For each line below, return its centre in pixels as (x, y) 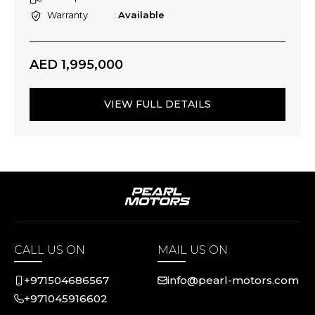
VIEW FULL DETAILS (157, 104)
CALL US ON (50, 250)
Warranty (67, 15)
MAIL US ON (193, 250)
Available (141, 15)
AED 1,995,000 (76, 65)
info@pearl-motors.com (233, 280)
